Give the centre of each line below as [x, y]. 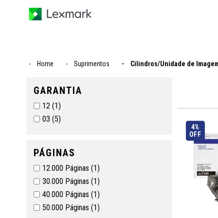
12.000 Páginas [66, 168]
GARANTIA [58, 91]
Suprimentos [91, 64]
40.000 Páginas [66, 194]
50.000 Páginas [66, 208]
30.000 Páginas [66, 181]
